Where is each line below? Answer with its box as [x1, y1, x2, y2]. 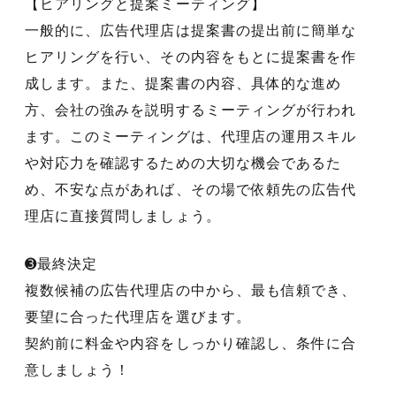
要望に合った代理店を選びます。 [25, 308, 251, 324]
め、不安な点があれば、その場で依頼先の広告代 [25, 181, 357, 197]
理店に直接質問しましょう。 [25, 208, 221, 224]
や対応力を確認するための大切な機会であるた [25, 155, 342, 171]
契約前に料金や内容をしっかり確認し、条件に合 [25, 335, 357, 351]
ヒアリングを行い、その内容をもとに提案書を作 [25, 49, 357, 65]
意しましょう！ [25, 362, 131, 377]
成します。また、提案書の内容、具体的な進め [25, 75, 342, 91]
